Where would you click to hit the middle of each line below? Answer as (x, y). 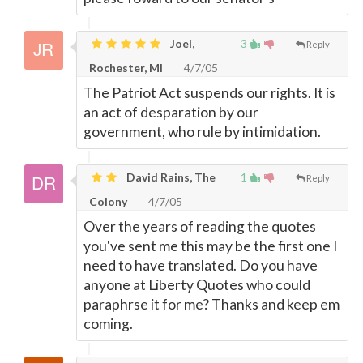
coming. (108, 324)
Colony (108, 201)
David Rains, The (170, 177)
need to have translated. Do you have (201, 265)
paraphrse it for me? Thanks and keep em (211, 304)
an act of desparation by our (171, 112)
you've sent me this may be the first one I (210, 246)
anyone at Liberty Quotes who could (197, 285)
